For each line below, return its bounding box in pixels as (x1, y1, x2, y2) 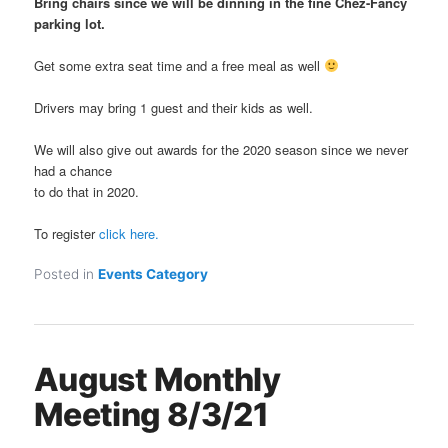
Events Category (98, 266, 209, 283)
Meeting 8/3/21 (34, 394, 269, 434)
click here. (99, 224, 160, 244)
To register (34, 224, 100, 244)
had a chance (34, 161, 113, 181)
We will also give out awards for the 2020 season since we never (34, 140, 409, 160)
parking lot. (34, 13, 106, 33)
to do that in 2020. (34, 182, 140, 202)
